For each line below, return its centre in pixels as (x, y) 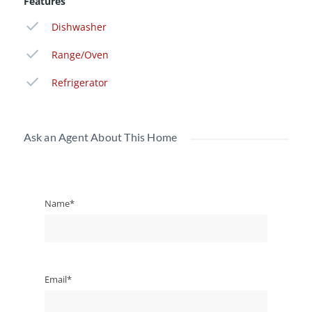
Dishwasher (79, 27)
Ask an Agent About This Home (100, 137)
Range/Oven (80, 55)
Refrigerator (79, 83)
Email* (58, 279)
